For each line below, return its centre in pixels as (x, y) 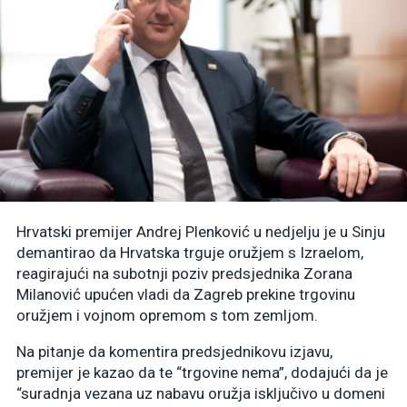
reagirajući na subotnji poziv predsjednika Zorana (184, 273)
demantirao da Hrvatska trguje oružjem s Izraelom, (190, 252)
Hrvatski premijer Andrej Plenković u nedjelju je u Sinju (201, 231)
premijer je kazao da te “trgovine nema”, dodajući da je (202, 372)
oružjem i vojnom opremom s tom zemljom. (167, 315)
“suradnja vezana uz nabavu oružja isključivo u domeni (201, 393)
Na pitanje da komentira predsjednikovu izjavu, (174, 351)
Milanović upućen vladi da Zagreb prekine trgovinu (186, 294)
